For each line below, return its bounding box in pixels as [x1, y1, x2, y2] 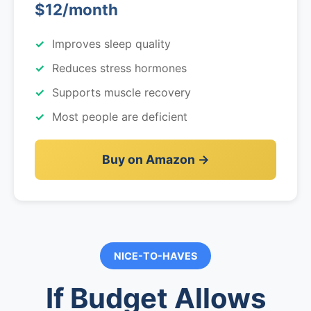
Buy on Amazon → [101, 152, 210, 167]
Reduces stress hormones [52, 61, 187, 75]
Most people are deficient [52, 110, 187, 124]
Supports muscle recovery [52, 85, 191, 99]
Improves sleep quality [52, 37, 171, 51]
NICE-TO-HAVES [114, 250, 197, 262]
